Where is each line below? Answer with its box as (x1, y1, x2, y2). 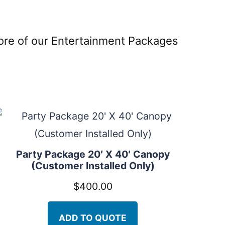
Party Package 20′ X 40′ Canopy (16, 148, 170, 160)
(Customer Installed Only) (31, 160, 155, 172)
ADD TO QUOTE (59, 212, 127, 223)
